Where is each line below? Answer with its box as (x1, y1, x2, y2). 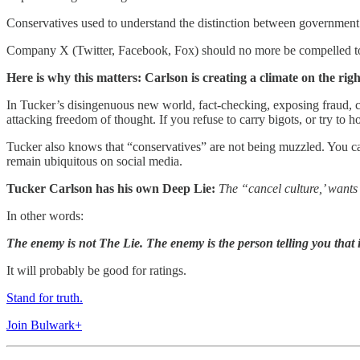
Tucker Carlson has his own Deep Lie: (6, 182, 219, 195)
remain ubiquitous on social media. (6, 154, 182, 168)
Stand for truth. (6, 291, 83, 305)
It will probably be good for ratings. (6, 264, 186, 277)
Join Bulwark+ (6, 318, 82, 332)
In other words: (6, 209, 84, 223)
